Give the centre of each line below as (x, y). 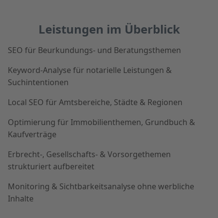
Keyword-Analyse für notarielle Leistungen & (90, 70)
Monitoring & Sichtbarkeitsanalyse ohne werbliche (101, 186)
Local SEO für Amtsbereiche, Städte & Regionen (95, 102)
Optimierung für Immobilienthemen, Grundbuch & (101, 122)
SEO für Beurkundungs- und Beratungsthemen (94, 50)
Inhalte (21, 198)
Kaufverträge (32, 134)
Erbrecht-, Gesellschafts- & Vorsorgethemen (89, 154)
